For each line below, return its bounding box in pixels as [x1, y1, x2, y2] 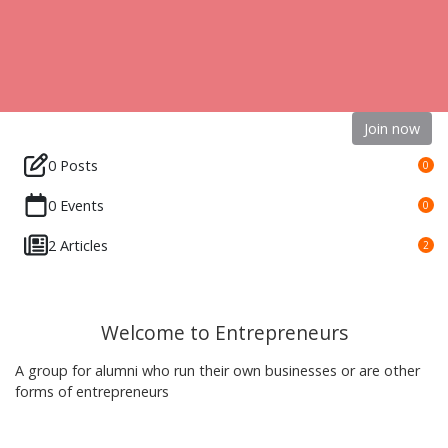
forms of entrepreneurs [15, 382, 169, 401]
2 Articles [48, 235, 108, 255]
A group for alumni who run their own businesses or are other [15, 361, 420, 380]
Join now [364, 119, 420, 138]
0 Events [48, 195, 104, 215]
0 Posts [48, 155, 98, 175]
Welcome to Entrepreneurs [100, 319, 348, 346]
